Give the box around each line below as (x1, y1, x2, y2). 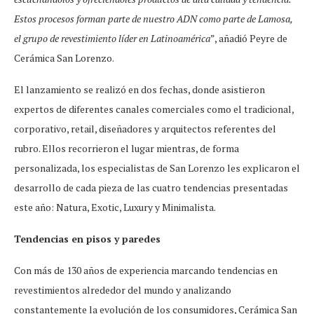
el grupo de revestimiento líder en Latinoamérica (14, 31, 210, 45)
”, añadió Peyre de (210, 31, 287, 45)
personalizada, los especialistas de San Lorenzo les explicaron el (14, 161, 300, 175)
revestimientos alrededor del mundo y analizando (14, 282, 231, 296)
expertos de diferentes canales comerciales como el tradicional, (14, 102, 294, 116)
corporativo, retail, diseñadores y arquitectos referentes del (14, 121, 276, 135)
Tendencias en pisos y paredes (14, 231, 161, 245)
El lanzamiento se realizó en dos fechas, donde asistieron (14, 82, 265, 96)
